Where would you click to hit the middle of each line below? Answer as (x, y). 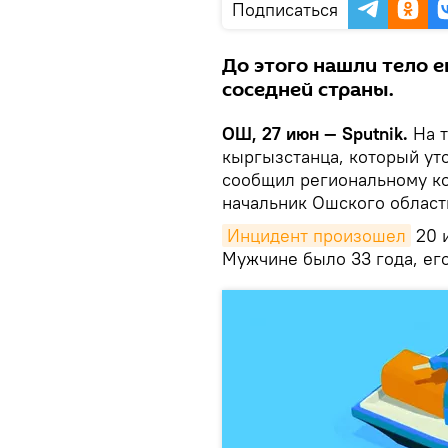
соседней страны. (308, 90)
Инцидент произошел (316, 235)
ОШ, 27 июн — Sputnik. (315, 133)
